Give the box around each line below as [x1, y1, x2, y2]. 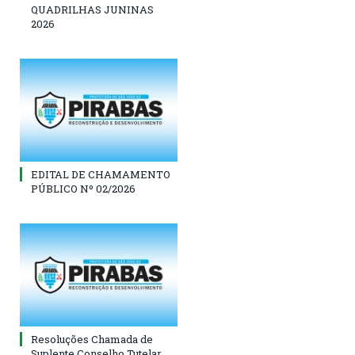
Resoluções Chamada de [31, 332, 153, 347]
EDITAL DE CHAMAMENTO [31, 167, 170, 182]
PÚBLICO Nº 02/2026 [31, 181, 136, 197]
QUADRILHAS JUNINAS [31, 2, 154, 17]
